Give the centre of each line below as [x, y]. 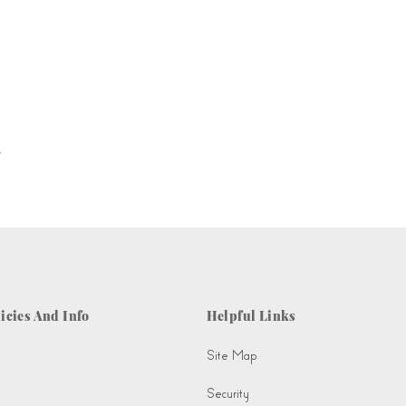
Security [227, 394]
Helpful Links [251, 316]
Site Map [231, 356]
